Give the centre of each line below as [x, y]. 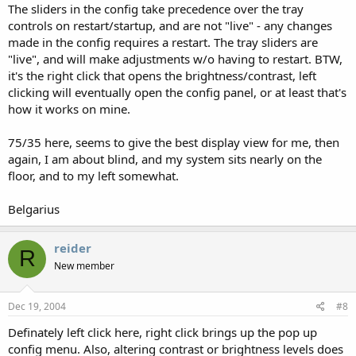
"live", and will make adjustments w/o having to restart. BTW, [175, 58]
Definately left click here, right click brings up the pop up [163, 332]
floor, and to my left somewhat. [93, 175]
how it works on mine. [69, 108]
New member [84, 265]
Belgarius [34, 209]
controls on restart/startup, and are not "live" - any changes [170, 25]
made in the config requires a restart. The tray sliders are [163, 42]
